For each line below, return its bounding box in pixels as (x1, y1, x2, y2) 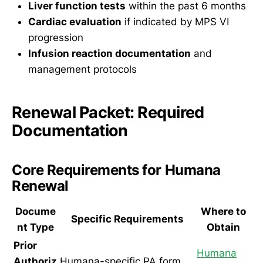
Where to (200, 205, 246, 217)
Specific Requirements (70, 213, 184, 225)
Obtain (206, 221, 240, 233)
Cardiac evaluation (28, 16, 122, 28)
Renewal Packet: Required (12, 102, 204, 122)
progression (28, 32, 83, 44)
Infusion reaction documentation (28, 48, 191, 60)
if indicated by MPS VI (122, 16, 229, 28)
